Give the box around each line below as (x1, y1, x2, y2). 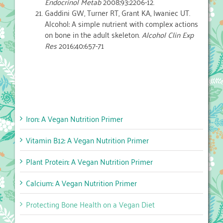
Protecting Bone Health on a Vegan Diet (26, 197, 155, 212)
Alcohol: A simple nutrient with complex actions (45, 16, 198, 31)
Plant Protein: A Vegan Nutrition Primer (26, 154, 153, 169)
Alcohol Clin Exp (142, 27, 194, 42)
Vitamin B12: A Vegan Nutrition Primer (26, 133, 149, 147)
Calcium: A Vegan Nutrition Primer (26, 176, 137, 190)
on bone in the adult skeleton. (45, 27, 142, 42)
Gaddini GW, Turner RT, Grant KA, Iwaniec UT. (45, 5, 190, 20)
